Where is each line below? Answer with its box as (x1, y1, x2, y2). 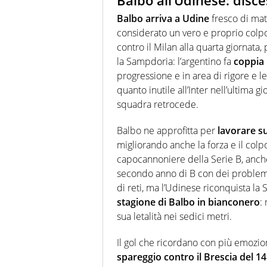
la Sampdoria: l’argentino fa (117, 54, 234, 68)
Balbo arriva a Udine (117, 11, 209, 25)
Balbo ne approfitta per (117, 123, 218, 137)
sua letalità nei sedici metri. (117, 209, 232, 223)
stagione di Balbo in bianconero (117, 195, 260, 209)
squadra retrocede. (117, 97, 198, 111)
